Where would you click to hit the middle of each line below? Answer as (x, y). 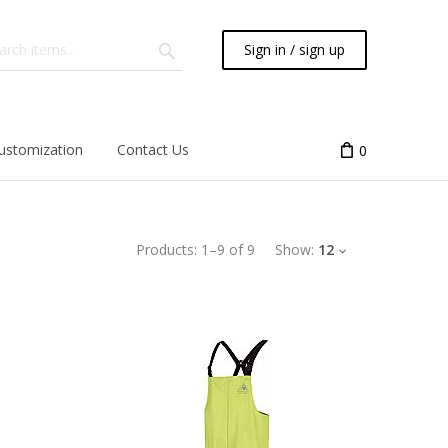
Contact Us (153, 149)
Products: (166, 249)
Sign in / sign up (294, 49)
